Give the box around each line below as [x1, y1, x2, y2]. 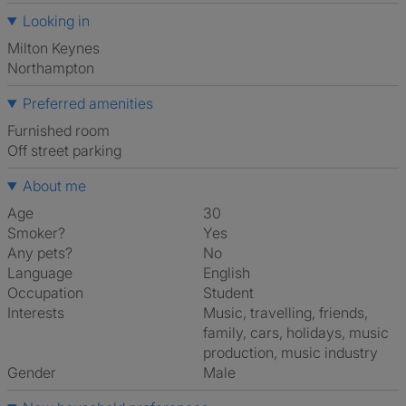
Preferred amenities [22, 94, 153, 112]
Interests [7, 304, 64, 322]
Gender [7, 363, 56, 382]
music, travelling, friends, [203, 304, 216, 322]
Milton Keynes [20, 39, 100, 57]
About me [22, 177, 86, 195]
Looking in [22, 12, 90, 30]
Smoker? [7, 224, 65, 242]
